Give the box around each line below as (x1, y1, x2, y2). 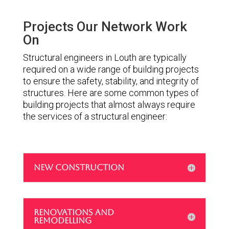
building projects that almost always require (22, 99, 195, 110)
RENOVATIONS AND (33, 208, 114, 218)
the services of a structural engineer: (22, 111, 167, 122)
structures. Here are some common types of (22, 87, 199, 99)
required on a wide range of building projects (22, 64, 199, 75)
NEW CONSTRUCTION (33, 163, 124, 173)
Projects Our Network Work (22, 19, 187, 35)
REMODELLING (33, 216, 91, 226)
